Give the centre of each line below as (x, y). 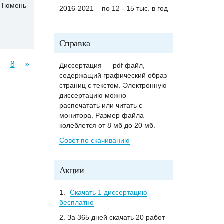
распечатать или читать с (101, 105)
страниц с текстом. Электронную (113, 85)
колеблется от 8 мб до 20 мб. (107, 125)
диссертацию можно (93, 95)
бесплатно (76, 202)
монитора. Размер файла (101, 115)
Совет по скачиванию (94, 140)
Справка (75, 43)
